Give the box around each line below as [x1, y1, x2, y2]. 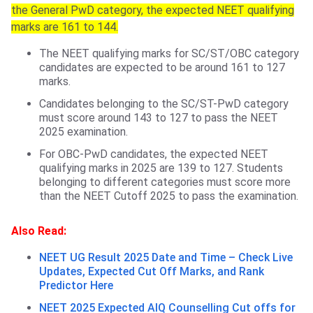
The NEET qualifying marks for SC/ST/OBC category [39, 47, 299, 61]
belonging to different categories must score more [39, 175, 291, 189]
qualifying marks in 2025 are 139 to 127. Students [39, 161, 283, 175]
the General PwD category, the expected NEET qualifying [11, 3, 294, 17]
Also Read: [11, 224, 69, 238]
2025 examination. [39, 125, 128, 139]
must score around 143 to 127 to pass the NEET [39, 111, 278, 125]
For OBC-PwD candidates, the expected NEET [39, 147, 268, 161]
